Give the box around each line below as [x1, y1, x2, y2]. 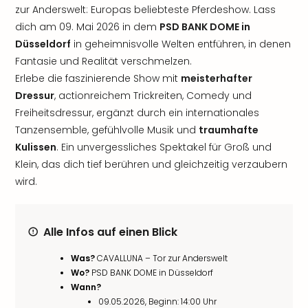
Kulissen [15, 140, 56, 154]
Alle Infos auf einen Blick [43, 224, 177, 240]
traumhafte [199, 123, 258, 137]
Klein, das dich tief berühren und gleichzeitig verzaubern [15, 157, 287, 171]
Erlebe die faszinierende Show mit [15, 71, 181, 85]
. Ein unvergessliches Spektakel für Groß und [56, 140, 272, 154]
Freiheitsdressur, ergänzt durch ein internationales [15, 106, 259, 120]
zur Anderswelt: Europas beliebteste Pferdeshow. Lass [15, 3, 276, 16]
